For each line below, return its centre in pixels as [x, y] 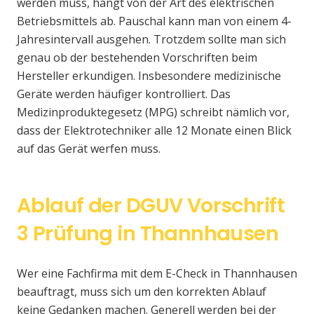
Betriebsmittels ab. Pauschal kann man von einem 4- [154, 21]
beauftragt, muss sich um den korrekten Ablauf [142, 292]
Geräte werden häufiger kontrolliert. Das [124, 94]
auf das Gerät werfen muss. [89, 149]
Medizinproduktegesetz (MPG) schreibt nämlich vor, [153, 112]
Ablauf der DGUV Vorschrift [151, 206]
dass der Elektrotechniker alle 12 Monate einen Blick [154, 131]
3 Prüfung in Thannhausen [148, 234]
